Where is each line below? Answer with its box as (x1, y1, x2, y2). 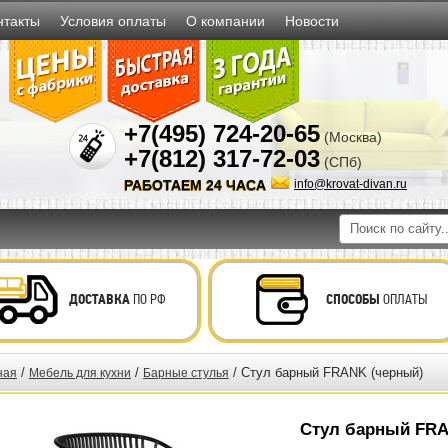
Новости (285, 13, 339, 29)
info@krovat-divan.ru (294, 177, 407, 191)
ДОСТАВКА (68, 291, 130, 308)
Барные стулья (143, 366, 229, 380)
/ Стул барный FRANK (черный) (229, 365, 423, 380)
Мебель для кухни (29, 366, 131, 380)
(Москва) (324, 129, 382, 145)
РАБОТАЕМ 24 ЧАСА (124, 177, 266, 193)
